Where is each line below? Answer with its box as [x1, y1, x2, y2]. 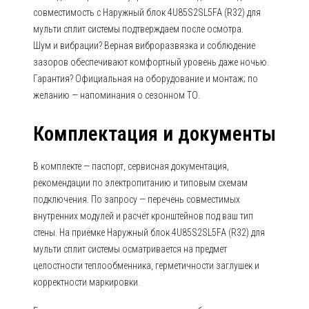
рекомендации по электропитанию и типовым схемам [33, 177, 248, 188]
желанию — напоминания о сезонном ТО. [33, 90, 200, 101]
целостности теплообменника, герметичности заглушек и [33, 260, 259, 271]
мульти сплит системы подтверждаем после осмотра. [33, 23, 243, 34]
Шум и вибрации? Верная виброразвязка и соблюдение [33, 40, 255, 51]
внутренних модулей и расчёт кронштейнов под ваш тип [33, 210, 253, 221]
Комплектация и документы [33, 122, 276, 146]
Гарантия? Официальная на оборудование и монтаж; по [33, 73, 258, 84]
